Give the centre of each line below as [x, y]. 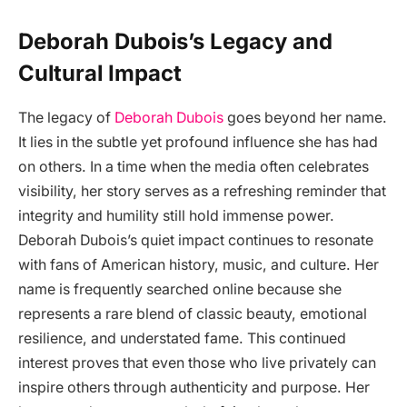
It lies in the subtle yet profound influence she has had [198, 142]
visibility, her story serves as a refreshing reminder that [202, 191]
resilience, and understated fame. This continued [182, 338]
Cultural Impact [100, 73]
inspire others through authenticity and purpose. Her [194, 387]
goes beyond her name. [305, 117]
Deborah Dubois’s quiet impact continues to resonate [196, 240]
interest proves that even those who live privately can [197, 362]
